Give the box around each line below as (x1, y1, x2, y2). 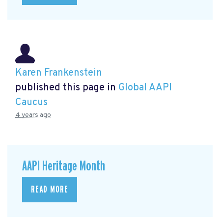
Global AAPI (118, 82, 172, 95)
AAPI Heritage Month (22, 159, 105, 173)
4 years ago (15, 111, 51, 120)
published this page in (15, 82, 118, 95)
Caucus (15, 96, 48, 110)
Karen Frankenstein (15, 67, 102, 80)
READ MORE (31, 185, 68, 195)
